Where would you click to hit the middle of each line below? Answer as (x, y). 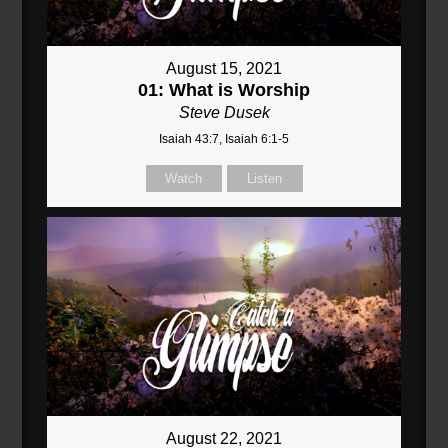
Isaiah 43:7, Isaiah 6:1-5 (224, 138)
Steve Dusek (224, 112)
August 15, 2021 (224, 68)
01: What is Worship (224, 89)
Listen (264, 178)
